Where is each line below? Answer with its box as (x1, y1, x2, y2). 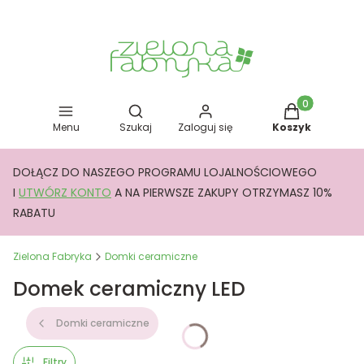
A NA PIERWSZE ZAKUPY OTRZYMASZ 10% (115, 184, 332, 201)
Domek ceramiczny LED (13, 275, 245, 303)
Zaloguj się (178, 120, 233, 134)
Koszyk (272, 120, 312, 134)
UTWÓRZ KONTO (19, 184, 111, 201)
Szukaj (119, 120, 152, 134)
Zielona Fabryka (13, 249, 92, 263)
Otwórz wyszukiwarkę (134, 102, 254, 119)
